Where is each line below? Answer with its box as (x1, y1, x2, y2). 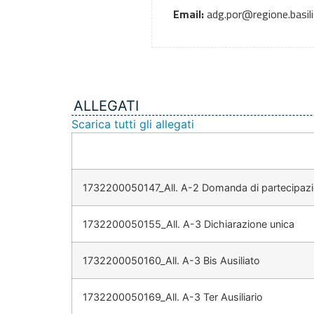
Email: (173, 6, 204, 23)
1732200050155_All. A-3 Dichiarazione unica (83, 218, 294, 231)
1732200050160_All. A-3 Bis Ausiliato (83, 254, 260, 267)
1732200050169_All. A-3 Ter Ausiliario (83, 291, 263, 303)
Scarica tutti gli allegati (71, 117, 194, 132)
